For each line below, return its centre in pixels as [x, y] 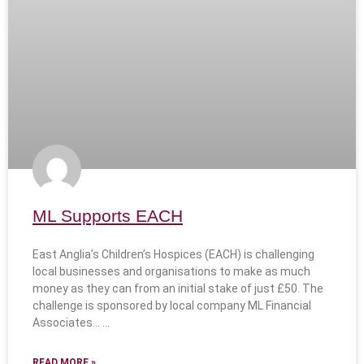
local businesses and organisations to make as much [171, 272]
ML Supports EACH [108, 216]
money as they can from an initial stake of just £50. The [178, 289]
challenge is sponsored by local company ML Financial [172, 306]
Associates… [66, 323]
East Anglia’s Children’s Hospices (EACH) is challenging [173, 255]
